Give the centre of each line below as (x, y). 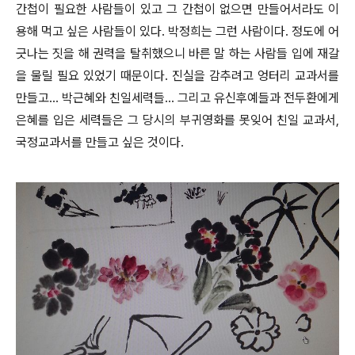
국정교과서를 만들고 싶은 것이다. (100, 143)
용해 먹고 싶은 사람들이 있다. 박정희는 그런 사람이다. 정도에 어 (177, 32)
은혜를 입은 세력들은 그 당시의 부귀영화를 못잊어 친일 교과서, (177, 120)
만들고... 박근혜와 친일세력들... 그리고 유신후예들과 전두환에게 (177, 98)
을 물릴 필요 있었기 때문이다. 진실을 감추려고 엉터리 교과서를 (177, 76)
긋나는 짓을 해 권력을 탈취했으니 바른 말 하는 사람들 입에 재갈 (177, 54)
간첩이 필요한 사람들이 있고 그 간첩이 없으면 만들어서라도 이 (177, 10)
